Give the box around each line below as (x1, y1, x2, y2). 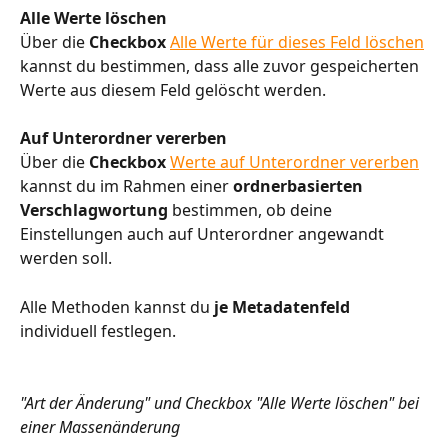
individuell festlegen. (20, 319, 176, 342)
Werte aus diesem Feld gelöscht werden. (20, 78, 326, 101)
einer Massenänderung (20, 416, 180, 439)
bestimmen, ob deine (168, 199, 336, 222)
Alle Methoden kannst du (20, 295, 214, 318)
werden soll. (20, 247, 112, 270)
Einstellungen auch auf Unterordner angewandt (20, 223, 388, 246)
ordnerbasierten (233, 175, 367, 198)
